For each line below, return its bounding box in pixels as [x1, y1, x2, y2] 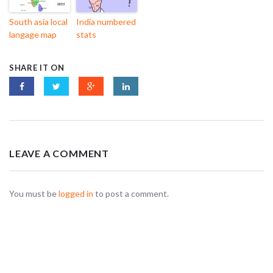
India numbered [76, 16, 136, 27]
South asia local [9, 16, 68, 27]
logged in [58, 188, 93, 199]
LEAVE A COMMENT [9, 147, 109, 160]
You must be [9, 188, 58, 199]
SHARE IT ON [9, 63, 65, 73]
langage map [9, 29, 57, 40]
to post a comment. [93, 188, 169, 199]
